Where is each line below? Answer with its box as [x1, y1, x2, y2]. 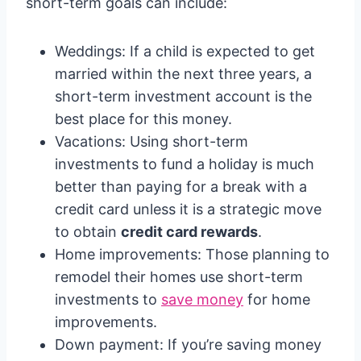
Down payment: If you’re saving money [55, 336, 322, 353]
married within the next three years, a [55, 65, 312, 82]
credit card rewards [121, 223, 258, 240]
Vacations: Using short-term [55, 133, 248, 150]
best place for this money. [55, 110, 232, 127]
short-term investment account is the [55, 88, 312, 105]
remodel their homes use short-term [55, 268, 303, 285]
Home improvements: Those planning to [55, 246, 330, 263]
